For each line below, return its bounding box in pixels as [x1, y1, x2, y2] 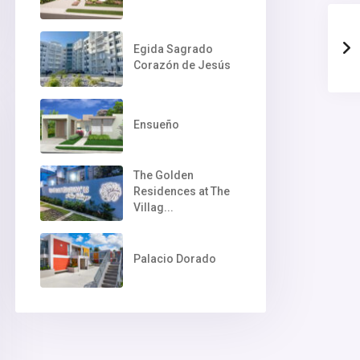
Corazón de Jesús [133, 58, 231, 72]
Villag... [133, 201, 174, 215]
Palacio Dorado [133, 252, 216, 265]
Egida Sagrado [133, 42, 213, 55]
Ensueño [133, 117, 179, 131]
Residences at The [133, 185, 230, 198]
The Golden [133, 169, 194, 182]
